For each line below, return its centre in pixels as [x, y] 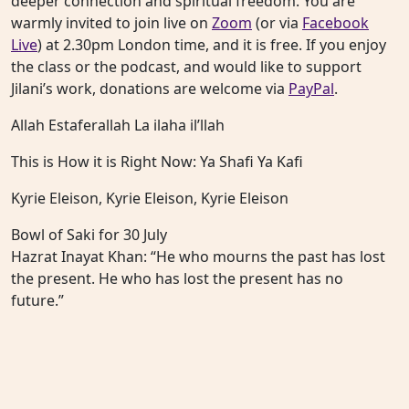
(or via [277, 23]
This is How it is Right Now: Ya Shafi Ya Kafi [157, 162]
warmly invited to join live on [111, 23]
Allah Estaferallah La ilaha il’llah [118, 126]
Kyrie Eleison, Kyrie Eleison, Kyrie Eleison [150, 199]
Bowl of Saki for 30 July [89, 235]
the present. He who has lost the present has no [177, 279]
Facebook [336, 23]
